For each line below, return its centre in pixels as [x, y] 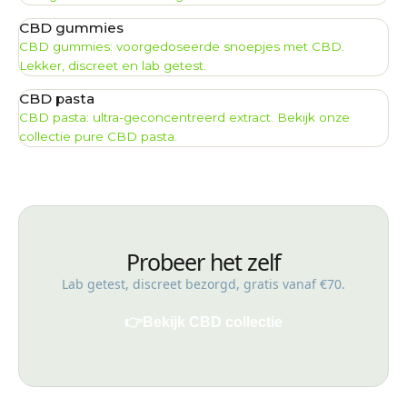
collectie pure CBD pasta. [98, 136]
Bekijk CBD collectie [213, 322]
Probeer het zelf [203, 261]
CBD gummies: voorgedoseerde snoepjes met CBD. [182, 46]
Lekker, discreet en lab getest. [113, 65]
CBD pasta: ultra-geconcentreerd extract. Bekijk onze [184, 117]
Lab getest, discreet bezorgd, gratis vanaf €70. [203, 283]
